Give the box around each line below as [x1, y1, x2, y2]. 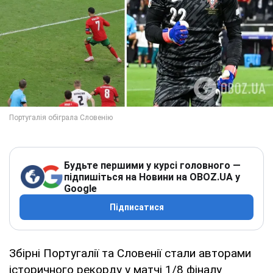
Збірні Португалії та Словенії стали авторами [9, 246, 251, 260]
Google [64, 182, 97, 194]
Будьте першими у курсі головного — [64, 159, 241, 171]
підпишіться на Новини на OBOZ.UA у [64, 171, 240, 183]
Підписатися [109, 202, 164, 212]
